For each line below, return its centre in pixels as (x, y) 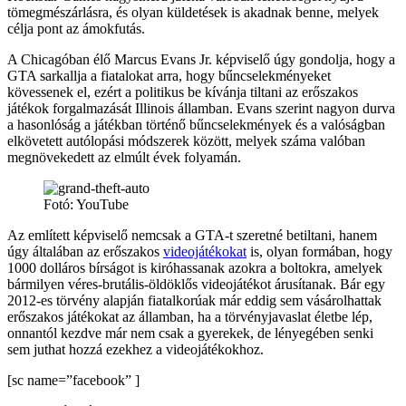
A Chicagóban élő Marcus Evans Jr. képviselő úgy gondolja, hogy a (201, 60)
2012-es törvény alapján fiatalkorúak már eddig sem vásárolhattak (194, 301)
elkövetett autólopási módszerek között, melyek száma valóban (186, 141)
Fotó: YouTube (86, 205)
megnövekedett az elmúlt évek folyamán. (124, 158)
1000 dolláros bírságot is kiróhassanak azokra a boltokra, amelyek (195, 268)
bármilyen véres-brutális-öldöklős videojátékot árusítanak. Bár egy (196, 285)
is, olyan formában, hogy (319, 252)
